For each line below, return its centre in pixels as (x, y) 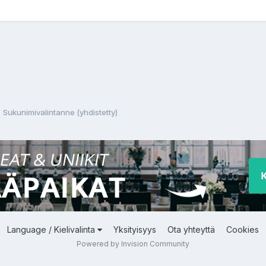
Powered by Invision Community (133, 243)
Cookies (243, 229)
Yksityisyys (135, 229)
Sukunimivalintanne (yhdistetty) (60, 112)
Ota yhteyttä (191, 229)
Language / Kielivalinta (52, 229)
